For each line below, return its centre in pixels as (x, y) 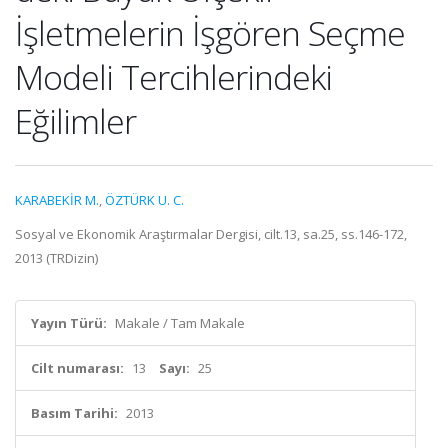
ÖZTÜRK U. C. (144, 200)
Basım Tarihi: (74, 413)
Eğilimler (75, 121)
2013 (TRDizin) (56, 258)
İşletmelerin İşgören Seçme (210, 33)
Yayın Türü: (69, 323)
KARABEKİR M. (57, 200)
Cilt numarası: (77, 368)
